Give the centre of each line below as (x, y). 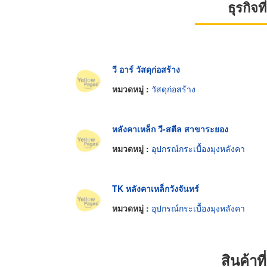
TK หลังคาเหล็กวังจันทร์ (156, 188)
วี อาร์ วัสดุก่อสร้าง (146, 69)
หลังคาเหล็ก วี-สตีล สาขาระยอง (170, 128)
